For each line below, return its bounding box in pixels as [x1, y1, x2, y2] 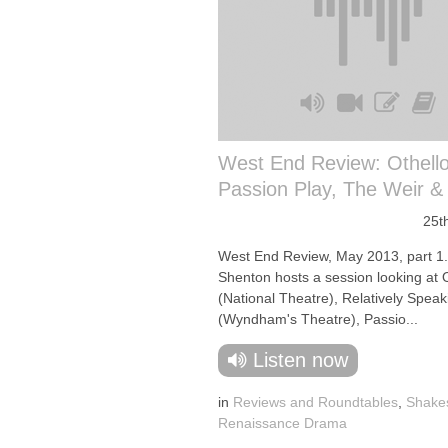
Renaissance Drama [218, 415, 347, 431]
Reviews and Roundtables [233, 394, 398, 410]
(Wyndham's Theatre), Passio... [218, 311, 418, 327]
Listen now [253, 349, 348, 371]
